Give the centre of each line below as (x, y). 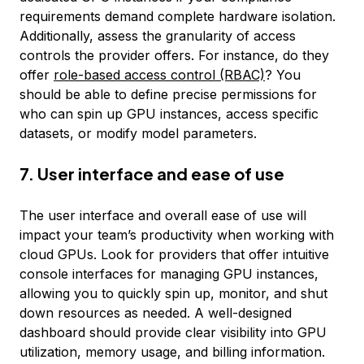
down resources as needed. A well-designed (156, 313)
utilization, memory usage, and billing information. (172, 352)
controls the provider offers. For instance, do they (174, 55)
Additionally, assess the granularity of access (158, 36)
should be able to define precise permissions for (168, 94)
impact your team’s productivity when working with (177, 235)
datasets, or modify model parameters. (138, 133)
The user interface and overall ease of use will (163, 215)
